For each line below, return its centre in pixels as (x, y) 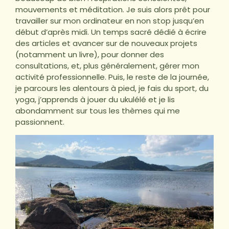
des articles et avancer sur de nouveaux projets (106, 43)
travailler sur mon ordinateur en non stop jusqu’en (110, 20)
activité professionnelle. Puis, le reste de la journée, (112, 77)
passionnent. (40, 122)
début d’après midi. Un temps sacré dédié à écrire (111, 32)
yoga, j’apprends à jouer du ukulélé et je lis (95, 99)
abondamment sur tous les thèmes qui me (98, 110)
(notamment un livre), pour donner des (90, 54)
